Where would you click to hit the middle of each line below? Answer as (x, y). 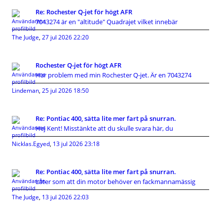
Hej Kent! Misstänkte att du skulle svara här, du (104, 129)
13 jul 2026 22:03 (65, 197)
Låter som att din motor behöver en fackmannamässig (115, 182)
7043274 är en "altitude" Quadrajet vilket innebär (107, 22)
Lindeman (25, 91)
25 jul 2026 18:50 (65, 91)
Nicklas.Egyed (31, 144)
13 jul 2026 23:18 (76, 144)
